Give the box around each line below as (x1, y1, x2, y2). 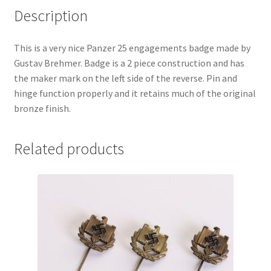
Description (13, 5, 88, 25)
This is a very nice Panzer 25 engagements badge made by (13, 42, 250, 54)
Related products (13, 139, 124, 159)
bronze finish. (13, 102, 71, 115)
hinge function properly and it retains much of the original (13, 87, 256, 100)
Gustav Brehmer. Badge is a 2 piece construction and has (13, 57, 244, 70)
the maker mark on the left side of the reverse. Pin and (13, 72, 237, 85)
